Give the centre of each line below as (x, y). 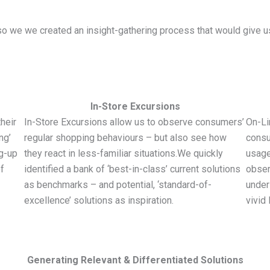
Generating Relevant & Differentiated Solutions (135, 260)
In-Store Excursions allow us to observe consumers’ (134, 122)
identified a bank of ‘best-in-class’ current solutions (132, 169)
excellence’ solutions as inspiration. (99, 200)
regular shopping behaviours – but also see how (125, 137)
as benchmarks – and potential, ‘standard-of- (118, 184)
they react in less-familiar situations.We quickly (124, 153)
